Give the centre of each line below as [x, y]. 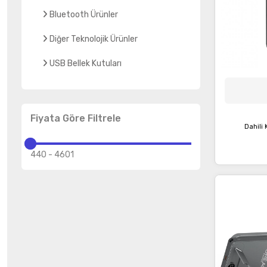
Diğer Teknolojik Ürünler [94, 39]
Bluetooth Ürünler [84, 15]
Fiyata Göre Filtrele [76, 118]
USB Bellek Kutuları [86, 63]
